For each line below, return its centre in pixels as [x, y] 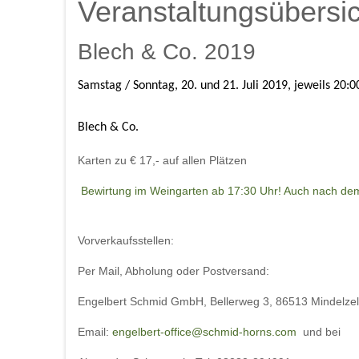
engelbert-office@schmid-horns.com [204, 332]
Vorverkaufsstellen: [126, 240]
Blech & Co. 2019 [167, 52]
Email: [95, 332]
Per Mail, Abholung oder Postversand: [173, 271]
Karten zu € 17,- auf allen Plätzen [162, 160]
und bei [319, 332]
